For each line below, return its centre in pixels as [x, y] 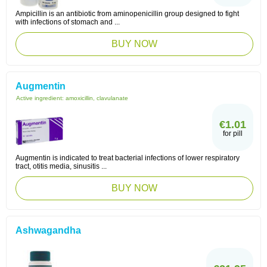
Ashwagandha [48, 230]
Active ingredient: [41, 98]
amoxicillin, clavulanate [97, 98]
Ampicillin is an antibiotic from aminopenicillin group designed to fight [127, 14]
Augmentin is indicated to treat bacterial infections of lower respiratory [128, 158]
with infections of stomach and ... [68, 22]
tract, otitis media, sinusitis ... [61, 166]
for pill [233, 133]
